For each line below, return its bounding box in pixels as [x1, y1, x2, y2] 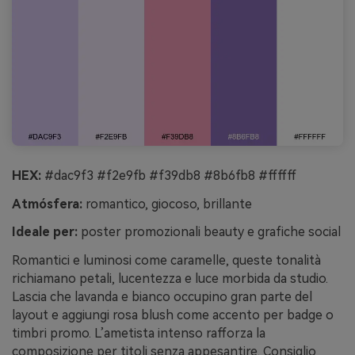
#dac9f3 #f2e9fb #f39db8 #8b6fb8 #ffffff [41, 167, 296, 183]
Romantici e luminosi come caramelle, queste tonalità [12, 253, 321, 269]
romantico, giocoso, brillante [82, 196, 252, 212]
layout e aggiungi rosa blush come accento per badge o [12, 307, 334, 323]
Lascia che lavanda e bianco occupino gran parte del [12, 289, 312, 305]
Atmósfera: [12, 196, 82, 212]
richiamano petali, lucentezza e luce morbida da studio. [12, 271, 328, 287]
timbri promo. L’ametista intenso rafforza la [12, 326, 265, 342]
